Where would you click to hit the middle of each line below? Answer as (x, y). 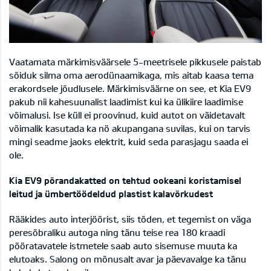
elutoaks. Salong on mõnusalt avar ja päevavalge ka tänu (128, 259)
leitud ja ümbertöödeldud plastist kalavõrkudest (111, 194)
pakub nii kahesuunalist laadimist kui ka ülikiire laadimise (126, 102)
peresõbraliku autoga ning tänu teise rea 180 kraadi (117, 233)
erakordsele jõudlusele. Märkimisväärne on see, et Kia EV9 (130, 89)
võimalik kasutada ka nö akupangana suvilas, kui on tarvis (130, 129)
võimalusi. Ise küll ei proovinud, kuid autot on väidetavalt (127, 115)
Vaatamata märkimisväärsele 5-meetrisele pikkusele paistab (135, 62)
